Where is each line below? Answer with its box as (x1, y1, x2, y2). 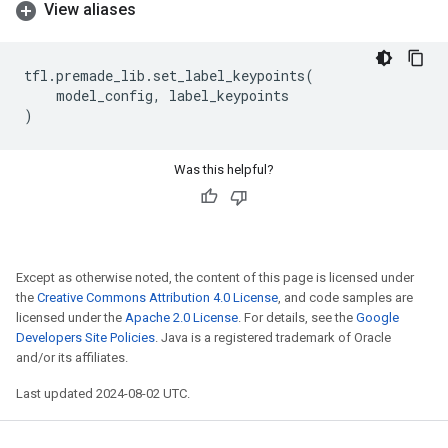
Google (356, 310, 399, 325)
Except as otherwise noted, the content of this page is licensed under (16, 270, 414, 285)
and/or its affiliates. (16, 350, 128, 365)
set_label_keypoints (153, 66, 305, 85)
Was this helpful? (174, 162, 274, 177)
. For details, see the (238, 310, 356, 325)
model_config (56, 86, 153, 105)
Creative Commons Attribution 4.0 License (37, 290, 278, 305)
